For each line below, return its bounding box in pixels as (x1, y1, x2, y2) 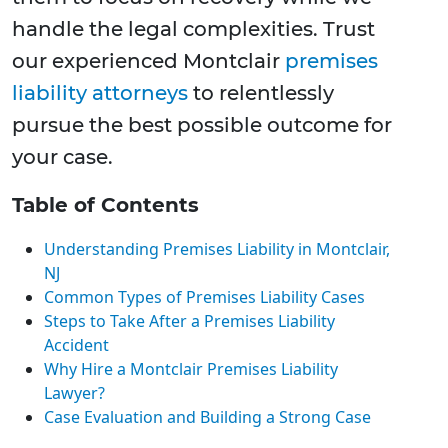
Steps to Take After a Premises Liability (44, 310, 335, 333)
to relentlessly (188, 81, 334, 106)
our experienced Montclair (12, 49, 285, 74)
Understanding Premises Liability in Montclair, (44, 238, 390, 261)
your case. (12, 145, 113, 170)
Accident (44, 334, 109, 357)
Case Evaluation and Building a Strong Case (44, 406, 371, 429)
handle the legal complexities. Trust (12, 17, 375, 42)
